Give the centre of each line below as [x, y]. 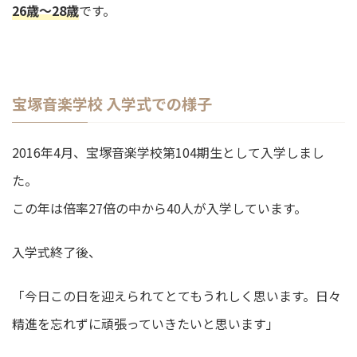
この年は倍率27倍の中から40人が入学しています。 [159, 208]
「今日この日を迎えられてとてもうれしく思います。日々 [177, 295]
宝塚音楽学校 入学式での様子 [112, 103]
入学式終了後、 [57, 251]
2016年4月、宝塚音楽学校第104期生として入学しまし [168, 152]
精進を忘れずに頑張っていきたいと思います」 [145, 323]
